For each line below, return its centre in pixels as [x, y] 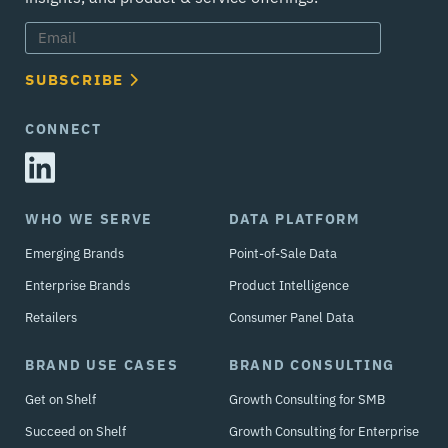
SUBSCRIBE [75, 80]
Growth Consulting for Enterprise [324, 431]
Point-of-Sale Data [283, 253]
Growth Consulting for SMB [307, 399]
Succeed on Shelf [75, 431]
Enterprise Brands [77, 285]
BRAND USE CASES [102, 364]
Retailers [51, 317]
